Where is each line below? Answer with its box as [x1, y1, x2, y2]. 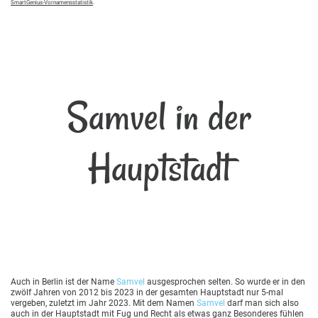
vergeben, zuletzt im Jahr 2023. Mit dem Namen [11, 297, 197, 308]
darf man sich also [225, 297, 299, 308]
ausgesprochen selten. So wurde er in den [145, 276, 305, 287]
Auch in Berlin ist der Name [11, 276, 116, 287]
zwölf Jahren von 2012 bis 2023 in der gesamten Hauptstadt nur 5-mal [11, 287, 283, 297]
